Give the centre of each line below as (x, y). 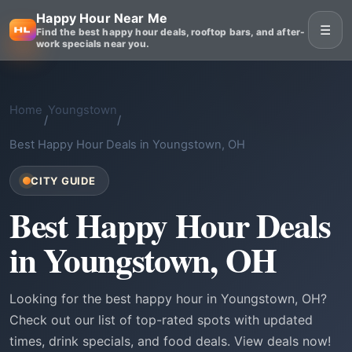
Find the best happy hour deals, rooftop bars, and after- (171, 32)
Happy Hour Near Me (102, 18)
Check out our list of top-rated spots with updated (161, 320)
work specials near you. (93, 44)
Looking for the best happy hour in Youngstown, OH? (168, 299)
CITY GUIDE (63, 181)
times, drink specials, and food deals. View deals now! (170, 341)
